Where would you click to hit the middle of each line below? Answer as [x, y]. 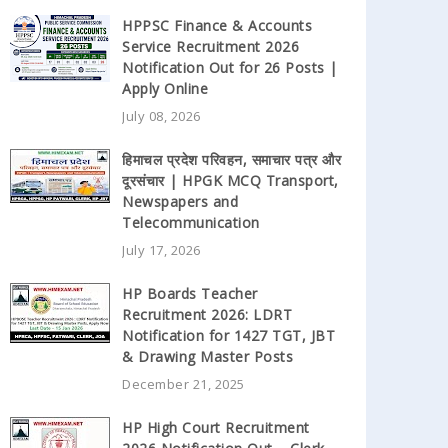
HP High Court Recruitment [216, 427]
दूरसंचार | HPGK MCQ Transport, [230, 180]
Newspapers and [180, 201]
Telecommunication [191, 222]
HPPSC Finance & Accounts [217, 25]
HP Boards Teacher [190, 293]
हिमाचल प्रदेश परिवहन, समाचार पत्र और [231, 159]
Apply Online [165, 88]
